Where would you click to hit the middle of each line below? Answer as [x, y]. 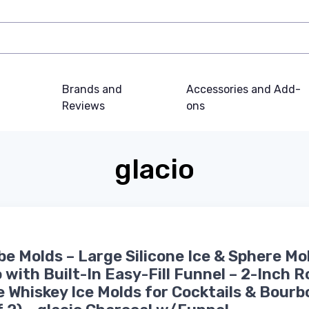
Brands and [92, 89]
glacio [154, 169]
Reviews [84, 106]
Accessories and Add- [244, 89]
